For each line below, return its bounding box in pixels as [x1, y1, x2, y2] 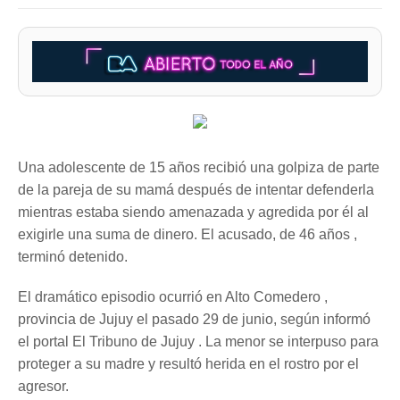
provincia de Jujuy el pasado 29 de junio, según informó [18, 312, 371, 328]
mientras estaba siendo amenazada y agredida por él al [18, 204, 369, 221]
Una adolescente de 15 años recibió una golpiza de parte [18, 160, 379, 176]
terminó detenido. [18, 249, 128, 265]
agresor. [18, 379, 69, 395]
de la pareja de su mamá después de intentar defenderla [18, 182, 374, 198]
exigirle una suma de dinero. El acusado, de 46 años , [18, 227, 357, 243]
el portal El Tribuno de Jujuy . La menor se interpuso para [18, 334, 379, 350]
